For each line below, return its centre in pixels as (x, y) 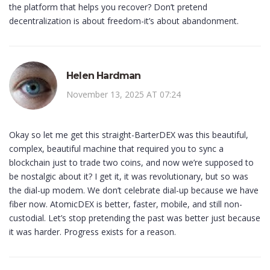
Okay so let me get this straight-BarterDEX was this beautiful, (129, 135)
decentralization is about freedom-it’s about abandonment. (124, 21)
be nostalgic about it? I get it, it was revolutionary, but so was (129, 177)
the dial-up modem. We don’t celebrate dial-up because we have (134, 190)
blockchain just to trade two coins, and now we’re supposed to (131, 163)
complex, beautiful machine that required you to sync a (116, 149)
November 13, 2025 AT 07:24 (124, 95)
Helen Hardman (104, 76)
